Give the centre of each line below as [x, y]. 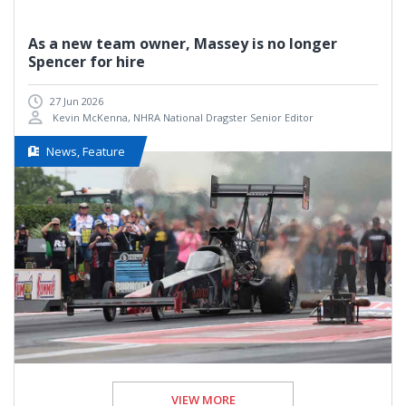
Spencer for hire [87, 62]
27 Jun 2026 [77, 101]
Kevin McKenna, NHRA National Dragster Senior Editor [182, 118]
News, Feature [86, 152]
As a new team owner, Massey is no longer [183, 44]
